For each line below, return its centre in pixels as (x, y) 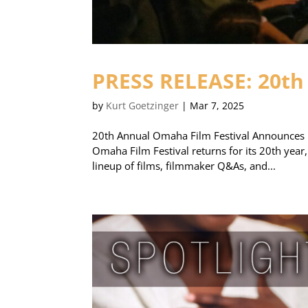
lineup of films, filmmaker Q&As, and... (184, 166)
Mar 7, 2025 (217, 106)
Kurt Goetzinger (143, 106)
